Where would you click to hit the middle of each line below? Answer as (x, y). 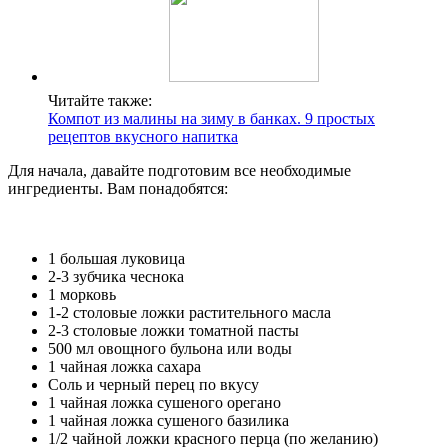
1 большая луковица (116, 259)
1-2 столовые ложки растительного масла (189, 313)
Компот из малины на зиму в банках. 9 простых (211, 119)
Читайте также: (100, 101)
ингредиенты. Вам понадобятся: (118, 189)
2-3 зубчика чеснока (116, 277)
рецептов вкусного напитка (143, 137)
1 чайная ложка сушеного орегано (164, 403)
